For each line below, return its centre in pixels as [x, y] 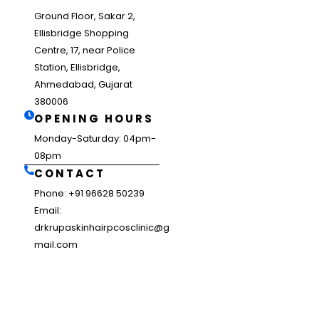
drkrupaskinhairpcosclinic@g [102, 228]
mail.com [56, 245]
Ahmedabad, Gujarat [83, 85]
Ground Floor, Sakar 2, [85, 16]
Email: [48, 211]
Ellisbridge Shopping [82, 33]
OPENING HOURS [94, 119]
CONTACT [70, 174]
